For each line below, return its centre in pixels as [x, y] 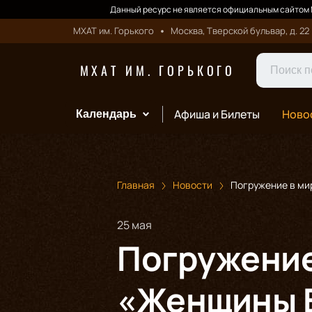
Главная [136, 185]
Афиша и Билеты [217, 114]
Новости [193, 185]
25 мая [134, 225]
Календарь [106, 114]
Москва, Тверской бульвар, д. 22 [240, 31]
